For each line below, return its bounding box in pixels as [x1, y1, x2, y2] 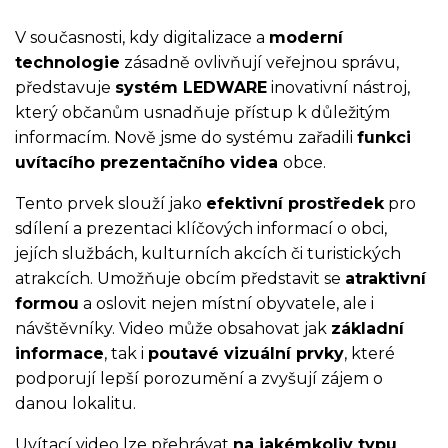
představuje [15, 78, 115, 97]
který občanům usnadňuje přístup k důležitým [15, 103, 390, 122]
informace [15, 344, 104, 363]
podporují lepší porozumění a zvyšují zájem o [15, 369, 383, 388]
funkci [357, 128, 411, 147]
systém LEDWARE [115, 78, 267, 97]
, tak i [104, 344, 148, 363]
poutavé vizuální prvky [148, 344, 344, 363]
